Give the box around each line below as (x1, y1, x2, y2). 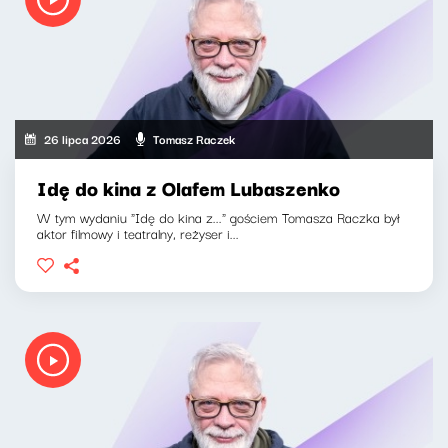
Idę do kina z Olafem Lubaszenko (37, 171, 340, 203)
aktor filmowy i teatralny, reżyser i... (37, 221, 239, 244)
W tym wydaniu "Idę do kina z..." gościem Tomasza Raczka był (37, 205, 400, 228)
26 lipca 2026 (44, 129, 122, 149)
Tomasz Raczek (153, 129, 236, 149)
